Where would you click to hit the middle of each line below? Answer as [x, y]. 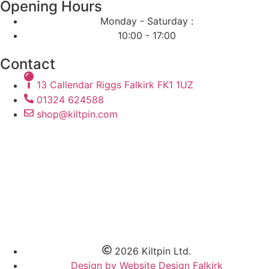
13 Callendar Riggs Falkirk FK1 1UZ [115, 85]
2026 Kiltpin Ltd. [153, 251]
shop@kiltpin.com [77, 114]
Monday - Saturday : [147, 21]
